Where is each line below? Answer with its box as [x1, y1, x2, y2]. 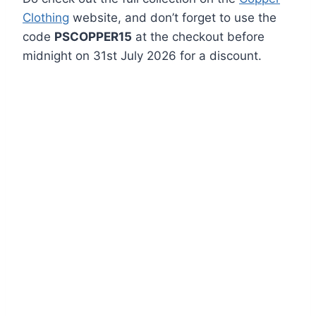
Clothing [23, 11, 69, 25]
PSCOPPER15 [54, 30, 132, 44]
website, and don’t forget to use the [69, 11, 276, 25]
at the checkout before [132, 30, 265, 44]
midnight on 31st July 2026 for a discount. [23, 49, 262, 63]
